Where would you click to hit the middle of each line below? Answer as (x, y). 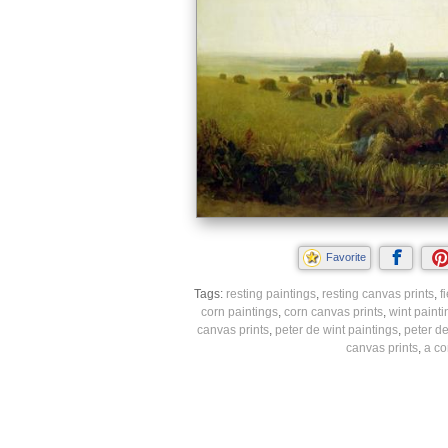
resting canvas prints (377, 293)
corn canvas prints (333, 311)
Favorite (345, 256)
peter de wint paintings (336, 329)
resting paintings (270, 293)
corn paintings (239, 311)
